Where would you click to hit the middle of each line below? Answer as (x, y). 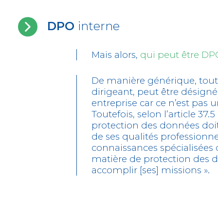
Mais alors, (116, 55)
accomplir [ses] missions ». (151, 170)
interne (99, 26)
